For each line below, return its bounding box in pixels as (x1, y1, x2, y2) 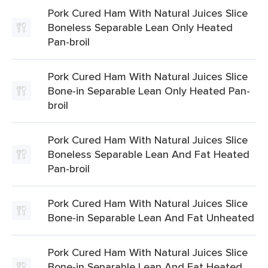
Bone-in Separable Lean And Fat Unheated (48, 210, 254, 225)
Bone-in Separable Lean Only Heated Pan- (48, 83, 250, 98)
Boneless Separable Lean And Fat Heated (48, 147, 249, 162)
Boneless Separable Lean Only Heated (48, 20, 233, 35)
